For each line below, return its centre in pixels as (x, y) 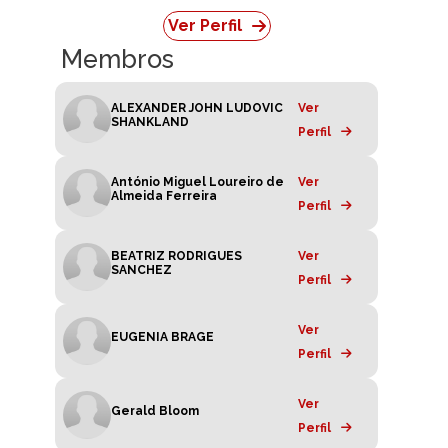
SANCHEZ (141, 270)
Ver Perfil (204, 26)
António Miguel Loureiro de (197, 182)
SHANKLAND (150, 122)
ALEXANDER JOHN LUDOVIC (197, 108)
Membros (117, 59)
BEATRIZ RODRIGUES (176, 256)
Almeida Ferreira (164, 196)
